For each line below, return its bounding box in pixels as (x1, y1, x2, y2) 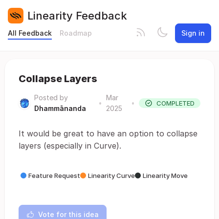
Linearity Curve (88, 172, 135, 179)
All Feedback (8, 29, 52, 37)
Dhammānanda (34, 104, 86, 112)
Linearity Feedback (27, 9, 127, 22)
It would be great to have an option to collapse (19, 129, 197, 138)
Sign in (181, 29, 205, 37)
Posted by (34, 93, 68, 102)
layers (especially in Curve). (19, 141, 121, 151)
